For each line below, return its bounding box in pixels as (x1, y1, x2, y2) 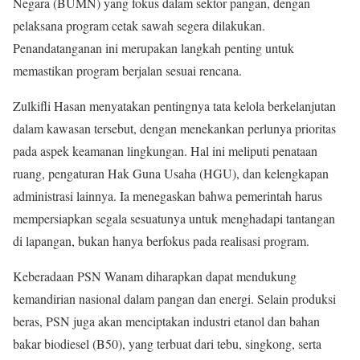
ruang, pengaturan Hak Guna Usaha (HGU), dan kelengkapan (13, 165, 329, 182)
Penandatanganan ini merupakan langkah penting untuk (13, 39, 294, 57)
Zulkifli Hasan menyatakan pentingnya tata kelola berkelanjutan (13, 97, 336, 115)
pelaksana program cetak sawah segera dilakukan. (13, 17, 265, 35)
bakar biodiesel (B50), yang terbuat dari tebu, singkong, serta (13, 335, 321, 353)
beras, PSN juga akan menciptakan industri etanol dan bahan (13, 313, 320, 330)
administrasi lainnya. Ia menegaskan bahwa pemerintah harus (13, 187, 322, 205)
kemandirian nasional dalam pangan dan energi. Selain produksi (13, 290, 336, 308)
